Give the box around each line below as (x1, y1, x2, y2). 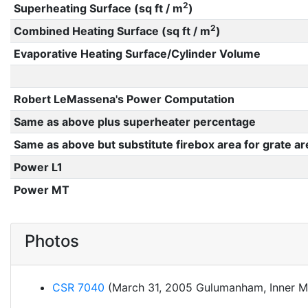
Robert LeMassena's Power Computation (13, 92, 234, 106)
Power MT (13, 183, 69, 197)
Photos (25, 231, 79, 251)
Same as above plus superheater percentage (13, 115, 256, 129)
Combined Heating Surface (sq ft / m (13, 24, 210, 38)
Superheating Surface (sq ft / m (13, 1, 183, 15)
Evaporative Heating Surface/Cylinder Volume (13, 47, 261, 60)
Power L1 (13, 160, 63, 174)
